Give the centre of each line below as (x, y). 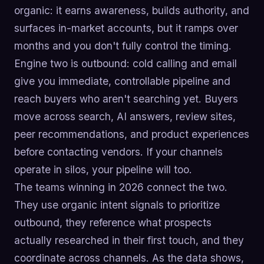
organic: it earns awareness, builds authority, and (132, 11)
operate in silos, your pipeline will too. (103, 170)
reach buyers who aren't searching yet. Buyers (126, 99)
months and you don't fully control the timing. (123, 46)
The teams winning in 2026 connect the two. (121, 187)
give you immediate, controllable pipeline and (122, 81)
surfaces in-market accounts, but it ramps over (126, 28)
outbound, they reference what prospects (113, 223)
